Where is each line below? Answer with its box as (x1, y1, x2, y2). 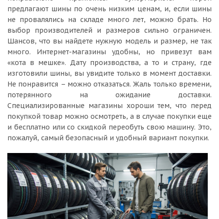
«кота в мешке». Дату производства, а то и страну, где (7, 58, 212, 67)
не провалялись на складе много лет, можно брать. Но (7, 15, 212, 24)
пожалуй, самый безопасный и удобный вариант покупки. (7, 133, 209, 142)
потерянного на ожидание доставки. (7, 90, 212, 99)
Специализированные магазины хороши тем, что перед (7, 101, 212, 110)
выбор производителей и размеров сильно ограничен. (7, 26, 212, 35)
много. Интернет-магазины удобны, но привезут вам (7, 47, 212, 56)
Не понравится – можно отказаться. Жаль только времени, (7, 80, 212, 88)
